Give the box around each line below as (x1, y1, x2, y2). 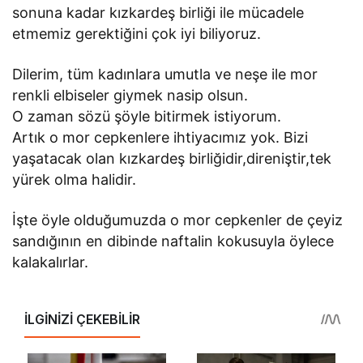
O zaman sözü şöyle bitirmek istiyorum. (12, 108, 282, 126)
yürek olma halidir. (12, 171, 137, 189)
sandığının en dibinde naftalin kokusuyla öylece (12, 233, 335, 250)
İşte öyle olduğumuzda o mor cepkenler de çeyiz (12, 211, 344, 229)
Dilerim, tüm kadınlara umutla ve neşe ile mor (12, 66, 318, 83)
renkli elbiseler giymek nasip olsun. (12, 87, 249, 105)
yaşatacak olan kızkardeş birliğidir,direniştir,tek (12, 150, 332, 168)
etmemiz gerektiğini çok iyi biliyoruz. (12, 25, 262, 43)
